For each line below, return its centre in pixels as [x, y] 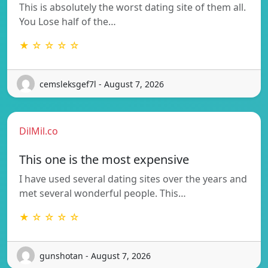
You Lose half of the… [68, 22]
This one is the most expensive [104, 160]
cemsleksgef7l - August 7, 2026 [102, 84]
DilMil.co [39, 131]
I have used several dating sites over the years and [133, 179]
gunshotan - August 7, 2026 [95, 255]
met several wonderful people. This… [103, 194]
